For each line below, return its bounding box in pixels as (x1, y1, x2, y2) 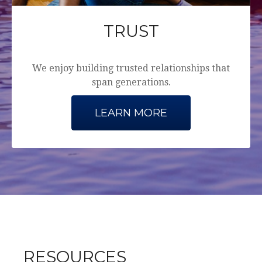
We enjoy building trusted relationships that (32, 62, 230, 74)
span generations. (91, 76, 171, 88)
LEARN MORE (95, 106, 167, 119)
